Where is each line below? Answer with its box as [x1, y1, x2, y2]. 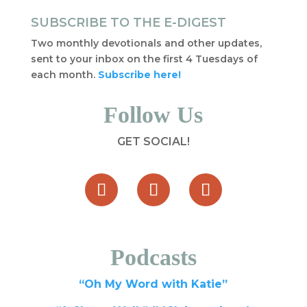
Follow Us [103, 102, 204, 127]
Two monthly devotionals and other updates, [30, 37, 262, 49]
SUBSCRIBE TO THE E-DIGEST [30, 15, 226, 30]
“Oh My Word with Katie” [79, 278, 228, 291]
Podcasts [110, 245, 197, 270]
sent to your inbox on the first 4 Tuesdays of [30, 53, 258, 65]
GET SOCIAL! [116, 135, 190, 148]
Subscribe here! [97, 69, 181, 81]
